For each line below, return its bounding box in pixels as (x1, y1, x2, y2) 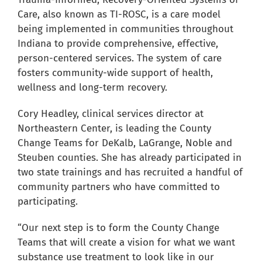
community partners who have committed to (17, 181, 220, 194)
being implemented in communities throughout (17, 23, 233, 36)
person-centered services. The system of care (17, 52, 222, 65)
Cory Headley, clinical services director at (17, 108, 204, 120)
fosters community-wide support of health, (17, 67, 213, 80)
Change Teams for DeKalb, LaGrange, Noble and (17, 137, 232, 150)
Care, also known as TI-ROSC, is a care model (17, 8, 220, 21)
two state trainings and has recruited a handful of (17, 166, 243, 179)
